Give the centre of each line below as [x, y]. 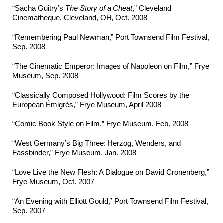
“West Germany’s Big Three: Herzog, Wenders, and [97, 143]
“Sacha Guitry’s [39, 8]
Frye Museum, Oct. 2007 [53, 182]
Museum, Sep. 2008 [45, 76]
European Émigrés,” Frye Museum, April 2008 [87, 105]
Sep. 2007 [29, 211]
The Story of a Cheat [99, 8]
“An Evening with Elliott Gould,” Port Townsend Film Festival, [110, 201]
